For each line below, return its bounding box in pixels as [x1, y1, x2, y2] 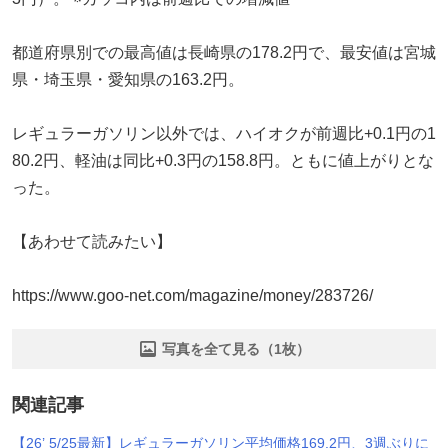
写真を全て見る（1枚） [162, 340, 310, 357]
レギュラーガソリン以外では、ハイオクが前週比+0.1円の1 [12, 124, 436, 142]
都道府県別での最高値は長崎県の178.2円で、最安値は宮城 [12, 43, 436, 61]
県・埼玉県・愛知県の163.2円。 [12, 70, 244, 88]
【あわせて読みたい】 [12, 232, 172, 250]
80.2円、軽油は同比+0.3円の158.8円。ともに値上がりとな [12, 151, 434, 169]
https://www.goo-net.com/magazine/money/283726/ [12, 286, 373, 304]
